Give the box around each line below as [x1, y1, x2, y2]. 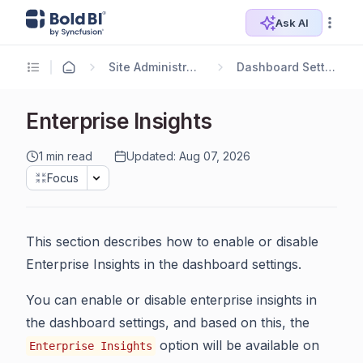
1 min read [39, 149, 92, 163]
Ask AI [275, 15, 309, 29]
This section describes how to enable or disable [26, 233, 318, 250]
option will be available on [156, 337, 319, 353]
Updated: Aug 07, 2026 [126, 149, 250, 163]
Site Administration [186, 60, 197, 74]
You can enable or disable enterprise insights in [26, 292, 317, 308]
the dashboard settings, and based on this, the [26, 314, 310, 331]
